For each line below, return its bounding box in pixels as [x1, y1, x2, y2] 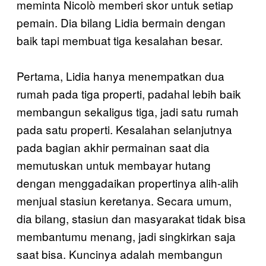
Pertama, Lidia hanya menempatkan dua [17, 68, 224, 84]
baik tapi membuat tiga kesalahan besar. [17, 32, 223, 48]
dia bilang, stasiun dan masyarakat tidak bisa [17, 210, 246, 226]
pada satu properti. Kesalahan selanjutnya [17, 121, 232, 137]
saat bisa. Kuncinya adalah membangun [17, 246, 223, 262]
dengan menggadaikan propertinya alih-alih [17, 175, 239, 191]
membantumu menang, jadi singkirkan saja [17, 228, 236, 244]
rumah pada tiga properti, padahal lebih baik [17, 85, 241, 102]
